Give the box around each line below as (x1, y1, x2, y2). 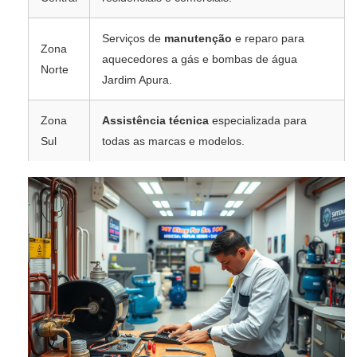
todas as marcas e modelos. (102, 135, 245, 148)
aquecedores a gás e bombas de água (102, 53, 297, 66)
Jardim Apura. (102, 73, 172, 87)
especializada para (209, 114, 307, 127)
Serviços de (102, 32, 164, 45)
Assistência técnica (102, 114, 209, 127)
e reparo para (232, 32, 304, 45)
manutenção (164, 32, 232, 45)
